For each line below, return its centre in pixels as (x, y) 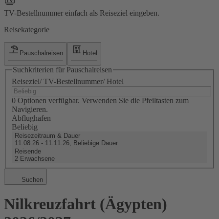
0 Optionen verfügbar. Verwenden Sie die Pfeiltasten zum (100, 100)
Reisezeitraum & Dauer (47, 135)
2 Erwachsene (35, 158)
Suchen (31, 179)
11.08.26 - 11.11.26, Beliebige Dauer (66, 143)
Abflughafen (31, 118)
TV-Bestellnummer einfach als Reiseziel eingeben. (82, 13)
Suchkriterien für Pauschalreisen (62, 70)
